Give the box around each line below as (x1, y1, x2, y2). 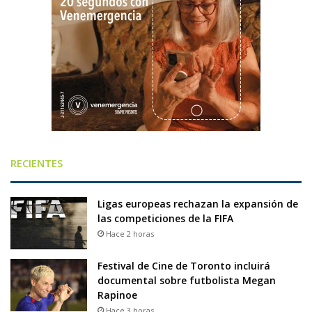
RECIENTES (10, 156, 63, 171)
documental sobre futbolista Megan (97, 274, 276, 288)
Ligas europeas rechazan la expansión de (97, 197, 298, 211)
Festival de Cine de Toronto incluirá (97, 259, 270, 273)
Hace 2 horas (106, 228, 154, 240)
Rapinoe (97, 288, 140, 302)
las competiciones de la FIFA (97, 212, 233, 226)
